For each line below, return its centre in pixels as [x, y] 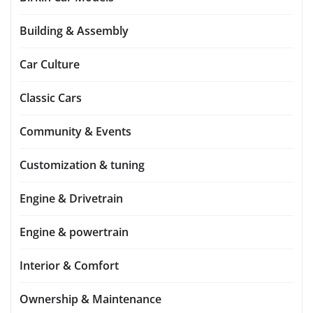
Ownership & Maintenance [90, 299]
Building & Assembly [74, 31]
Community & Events [75, 132]
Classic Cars [51, 98]
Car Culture [50, 65]
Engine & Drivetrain [71, 199]
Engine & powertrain [74, 232]
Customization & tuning [82, 165]
